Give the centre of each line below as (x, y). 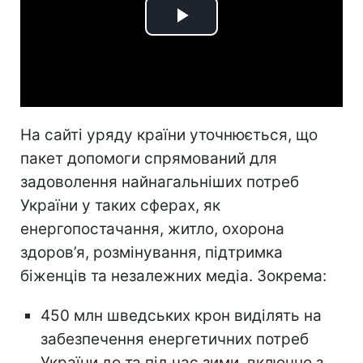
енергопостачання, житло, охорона (152, 228)
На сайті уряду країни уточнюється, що (169, 135)
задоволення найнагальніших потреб (160, 181)
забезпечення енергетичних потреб (175, 339)
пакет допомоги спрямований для (149, 158)
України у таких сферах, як (120, 205)
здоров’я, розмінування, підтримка (152, 252)
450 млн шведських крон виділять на (181, 315)
